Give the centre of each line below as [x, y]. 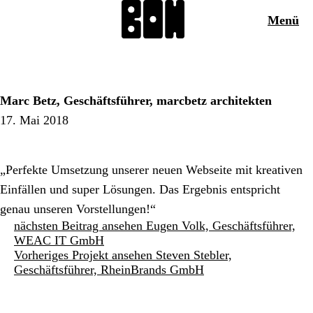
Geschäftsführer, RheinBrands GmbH [109, 270]
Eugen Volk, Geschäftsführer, [221, 226]
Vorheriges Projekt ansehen [83, 255]
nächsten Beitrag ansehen [78, 226]
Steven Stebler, [194, 255]
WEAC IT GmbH [59, 240]
